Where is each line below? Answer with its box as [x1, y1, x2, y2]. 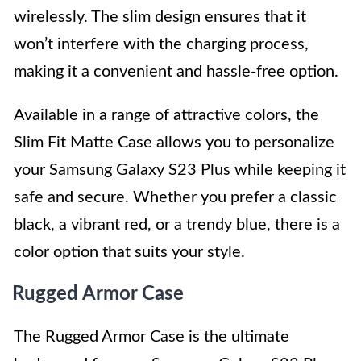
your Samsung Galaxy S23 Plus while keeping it [14, 161, 346, 178]
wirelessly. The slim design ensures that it [14, 8, 306, 25]
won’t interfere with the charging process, [14, 35, 309, 52]
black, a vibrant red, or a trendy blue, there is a [14, 216, 340, 233]
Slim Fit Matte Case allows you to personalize [14, 134, 334, 151]
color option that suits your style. [14, 243, 245, 260]
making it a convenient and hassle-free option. [14, 63, 338, 80]
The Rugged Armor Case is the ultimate [14, 328, 289, 345]
